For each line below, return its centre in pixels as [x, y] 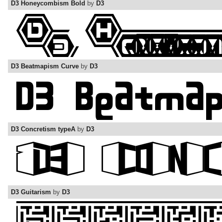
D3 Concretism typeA [43, 129]
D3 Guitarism [31, 192]
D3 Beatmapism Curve [45, 66]
